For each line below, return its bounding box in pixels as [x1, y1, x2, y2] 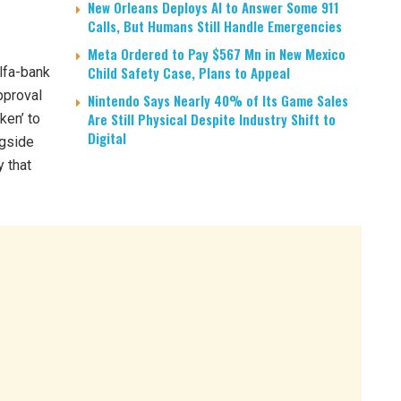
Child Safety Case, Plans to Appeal [88, 62, 290, 82]
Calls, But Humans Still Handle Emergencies [88, 15, 342, 36]
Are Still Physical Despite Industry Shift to [88, 108, 336, 129]
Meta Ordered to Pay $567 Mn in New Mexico [88, 43, 346, 64]
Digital [88, 127, 126, 148]
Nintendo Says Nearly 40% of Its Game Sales [88, 90, 348, 110]
